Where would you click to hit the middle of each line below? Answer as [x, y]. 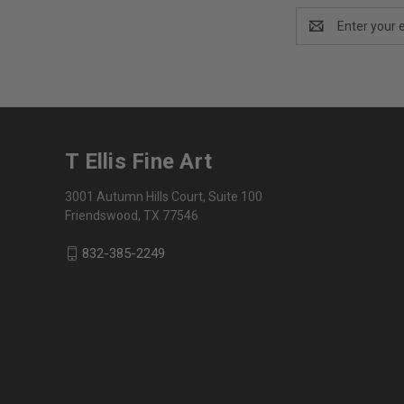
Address [320, 35]
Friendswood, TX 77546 [132, 215]
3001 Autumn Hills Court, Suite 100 [164, 196]
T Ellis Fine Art [138, 161]
